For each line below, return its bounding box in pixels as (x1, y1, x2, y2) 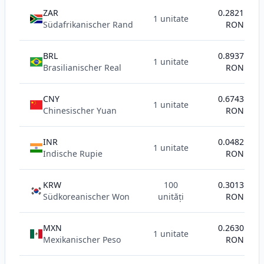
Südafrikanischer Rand (43, 19, 133, 30)
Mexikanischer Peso (43, 234, 121, 245)
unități (158, 191, 184, 202)
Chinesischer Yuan (43, 105, 117, 116)
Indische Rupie (43, 148, 103, 159)
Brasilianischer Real (43, 62, 121, 73)
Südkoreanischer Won (43, 191, 130, 202)
